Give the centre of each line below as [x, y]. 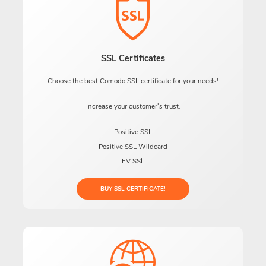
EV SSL [133, 161]
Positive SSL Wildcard [133, 146]
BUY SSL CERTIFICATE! [133, 189]
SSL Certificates [133, 58]
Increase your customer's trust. [133, 107]
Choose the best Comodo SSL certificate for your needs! [133, 81]
